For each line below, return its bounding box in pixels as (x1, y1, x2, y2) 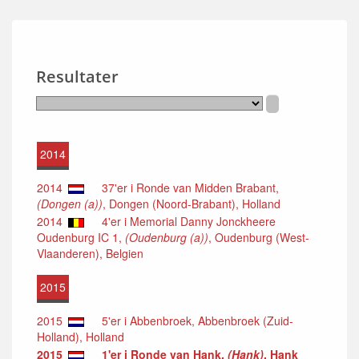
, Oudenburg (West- (208, 228, 309, 245)
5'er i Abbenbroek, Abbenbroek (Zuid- (92, 312, 293, 329)
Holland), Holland (37, 328, 124, 345)
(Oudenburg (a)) (125, 228, 208, 245)
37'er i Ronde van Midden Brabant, (92, 179, 279, 196)
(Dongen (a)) (37, 195, 103, 212)
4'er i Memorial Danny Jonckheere (92, 212, 276, 229)
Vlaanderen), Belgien (37, 244, 143, 261)
